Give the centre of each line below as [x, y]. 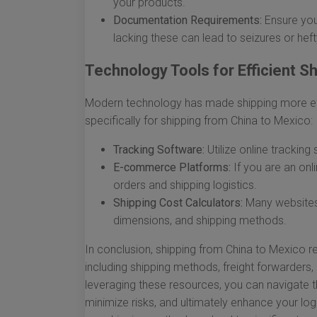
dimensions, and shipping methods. [200, 220]
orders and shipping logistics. [185, 185]
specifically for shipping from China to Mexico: [199, 121]
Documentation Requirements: [188, 20]
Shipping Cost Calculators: [178, 203]
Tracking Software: [159, 150]
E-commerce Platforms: [172, 167]
